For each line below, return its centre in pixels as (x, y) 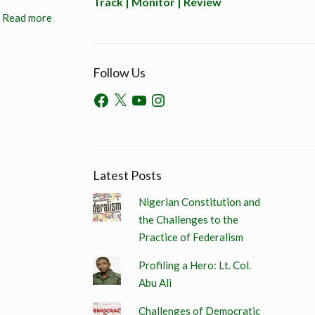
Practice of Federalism (191, 237)
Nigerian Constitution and (199, 201)
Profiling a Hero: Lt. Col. (194, 265)
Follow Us (119, 72)
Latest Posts (127, 175)
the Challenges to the (188, 219)
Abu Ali (155, 282)
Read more (27, 18)
